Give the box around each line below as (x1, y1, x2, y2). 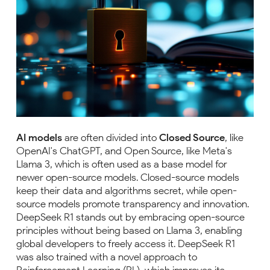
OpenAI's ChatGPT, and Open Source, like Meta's (16, 145, 232, 157)
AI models (16, 131, 62, 143)
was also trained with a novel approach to (16, 251, 197, 263)
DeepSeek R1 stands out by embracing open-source (16, 211, 245, 223)
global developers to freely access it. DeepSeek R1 (16, 237, 235, 250)
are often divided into (62, 131, 159, 143)
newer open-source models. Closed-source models (16, 171, 239, 183)
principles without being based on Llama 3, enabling (16, 224, 242, 236)
